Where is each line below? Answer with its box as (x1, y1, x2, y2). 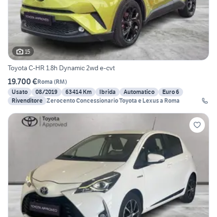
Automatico (124, 88, 155, 96)
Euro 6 (162, 88, 179, 96)
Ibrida (99, 88, 116, 96)
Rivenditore (12, 97, 43, 105)
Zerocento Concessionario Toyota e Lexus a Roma (46, 97, 180, 105)
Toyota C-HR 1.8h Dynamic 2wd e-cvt (8, 63, 115, 73)
